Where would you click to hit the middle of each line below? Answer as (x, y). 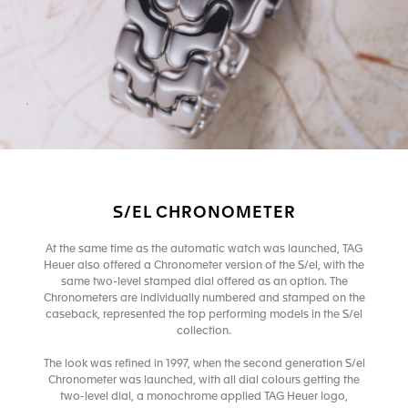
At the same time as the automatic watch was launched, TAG (204, 249)
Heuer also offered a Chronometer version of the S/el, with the (204, 265)
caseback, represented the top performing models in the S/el (204, 315)
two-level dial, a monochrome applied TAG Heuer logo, (204, 397)
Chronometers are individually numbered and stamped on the (204, 298)
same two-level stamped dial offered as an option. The (204, 282)
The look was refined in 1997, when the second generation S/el (204, 364)
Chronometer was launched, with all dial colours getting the (204, 380)
